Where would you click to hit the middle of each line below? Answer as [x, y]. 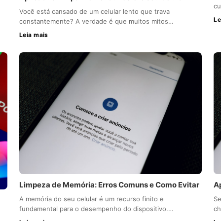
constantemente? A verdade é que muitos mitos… [96, 21]
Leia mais [34, 35]
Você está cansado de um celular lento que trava [94, 11]
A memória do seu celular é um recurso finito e [91, 199]
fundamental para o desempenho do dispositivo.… [96, 209]
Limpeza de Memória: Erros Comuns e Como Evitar [109, 185]
